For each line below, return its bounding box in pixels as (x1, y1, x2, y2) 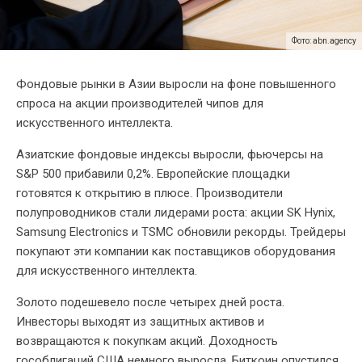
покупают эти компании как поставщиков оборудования (16, 244, 335, 259)
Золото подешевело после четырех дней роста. (16, 295, 284, 310)
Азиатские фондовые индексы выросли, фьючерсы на (16, 147, 323, 162)
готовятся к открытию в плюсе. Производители (16, 186, 283, 201)
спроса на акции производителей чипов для (16, 96, 263, 112)
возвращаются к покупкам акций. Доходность (16, 334, 278, 349)
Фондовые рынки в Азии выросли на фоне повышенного (16, 77, 336, 92)
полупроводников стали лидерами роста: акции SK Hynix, (16, 205, 335, 221)
